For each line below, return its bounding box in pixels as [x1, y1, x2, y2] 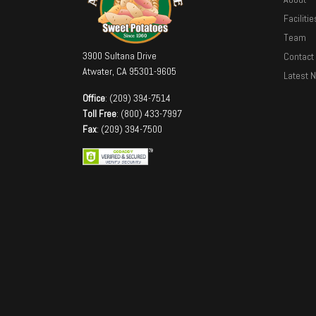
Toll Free [83, 107, 116, 121]
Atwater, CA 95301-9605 [83, 65, 176, 78]
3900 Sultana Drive [83, 49, 157, 63]
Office [83, 92, 105, 105]
